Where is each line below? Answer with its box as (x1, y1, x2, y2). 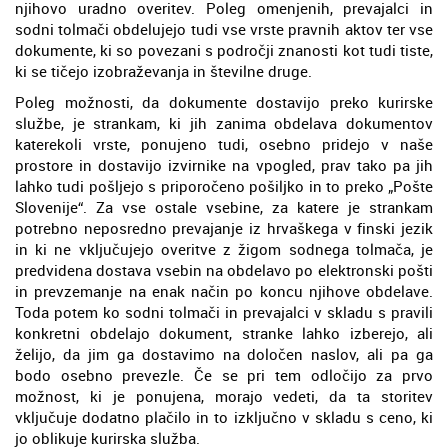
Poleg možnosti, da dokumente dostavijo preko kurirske (15, 91, 433, 112)
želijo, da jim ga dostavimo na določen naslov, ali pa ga (15, 343, 433, 364)
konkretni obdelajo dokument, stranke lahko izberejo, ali (15, 322, 433, 343)
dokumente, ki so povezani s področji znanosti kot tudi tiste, (15, 39, 433, 60)
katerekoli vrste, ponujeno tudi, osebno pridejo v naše (15, 133, 433, 154)
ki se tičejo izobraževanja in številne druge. (15, 60, 312, 81)
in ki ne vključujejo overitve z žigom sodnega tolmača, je (15, 238, 433, 259)
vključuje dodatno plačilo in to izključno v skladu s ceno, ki (15, 406, 433, 427)
